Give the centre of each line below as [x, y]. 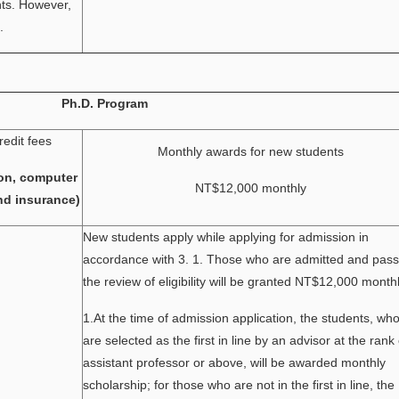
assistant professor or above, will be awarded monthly [234, 362]
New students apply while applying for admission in [226, 237]
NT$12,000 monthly [251, 188]
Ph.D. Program [105, 103]
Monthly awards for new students [251, 151]
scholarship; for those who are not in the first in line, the [239, 385]
